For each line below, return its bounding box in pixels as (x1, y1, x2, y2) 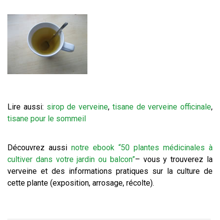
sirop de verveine (46, 102, 108, 111)
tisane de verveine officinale (112, 102, 211, 111)
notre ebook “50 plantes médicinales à (71, 143, 213, 152)
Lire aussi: (7, 102, 47, 111)
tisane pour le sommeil (7, 114, 86, 123)
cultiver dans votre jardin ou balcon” (7, 155, 135, 164)
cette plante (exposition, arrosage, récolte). (7, 178, 154, 188)
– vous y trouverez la (135, 155, 213, 164)
